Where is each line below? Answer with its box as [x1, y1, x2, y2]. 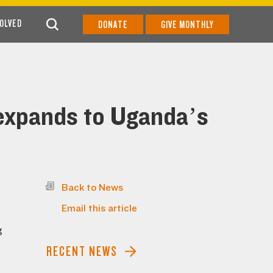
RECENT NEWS [46, 244, 118, 259]
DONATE [98, 18, 128, 30]
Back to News [62, 182, 123, 193]
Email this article [62, 203, 137, 214]
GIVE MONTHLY [161, 18, 214, 30]
